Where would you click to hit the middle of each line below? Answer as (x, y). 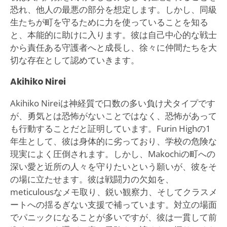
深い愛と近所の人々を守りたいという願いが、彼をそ (113, 166)
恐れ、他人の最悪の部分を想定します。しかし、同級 (113, 9)
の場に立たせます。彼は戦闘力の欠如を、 (92, 179)
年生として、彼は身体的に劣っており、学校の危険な (113, 141)
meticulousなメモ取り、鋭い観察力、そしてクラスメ (113, 192)
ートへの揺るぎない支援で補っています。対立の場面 (113, 204)
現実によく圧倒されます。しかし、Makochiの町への (112, 154)
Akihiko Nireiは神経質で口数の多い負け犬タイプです (112, 103)
